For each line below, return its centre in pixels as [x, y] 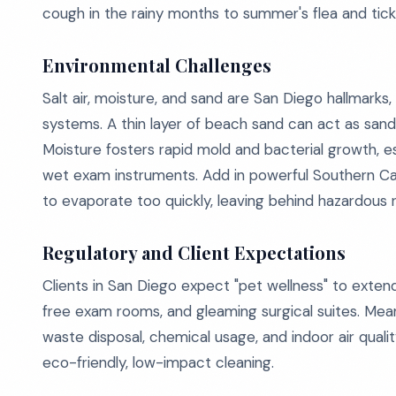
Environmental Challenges [157, 65]
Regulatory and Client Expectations [194, 252]
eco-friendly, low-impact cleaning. [158, 362]
